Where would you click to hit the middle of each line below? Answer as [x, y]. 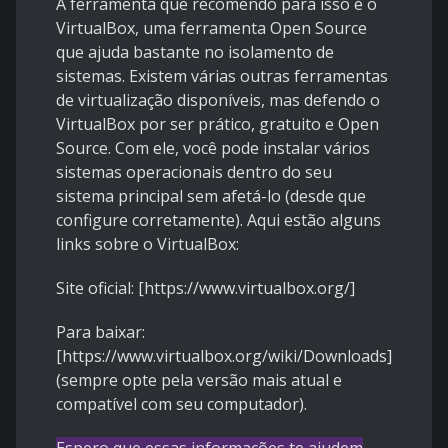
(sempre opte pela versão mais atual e [199, 380]
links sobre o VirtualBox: [147, 244]
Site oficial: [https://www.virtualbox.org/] [205, 288]
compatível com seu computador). [181, 404]
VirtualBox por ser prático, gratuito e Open [217, 124]
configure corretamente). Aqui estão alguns [218, 220]
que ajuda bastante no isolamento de [195, 52]
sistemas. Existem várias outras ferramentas [222, 76]
